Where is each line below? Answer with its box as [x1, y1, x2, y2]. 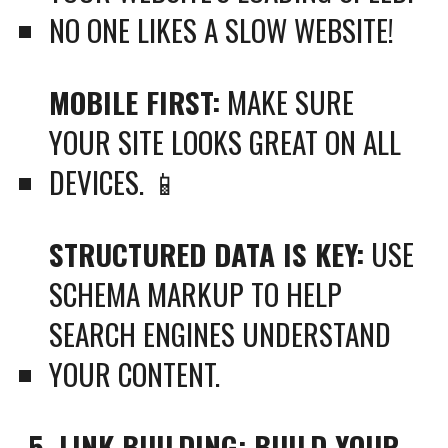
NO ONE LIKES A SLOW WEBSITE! [49, 8, 395, 51]
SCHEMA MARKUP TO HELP [49, 272, 343, 315]
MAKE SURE [220, 80, 355, 123]
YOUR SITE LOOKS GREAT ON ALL [49, 120, 402, 163]
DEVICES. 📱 [49, 160, 181, 203]
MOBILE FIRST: [49, 80, 221, 123]
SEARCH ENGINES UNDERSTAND [49, 312, 392, 355]
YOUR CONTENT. [49, 352, 221, 395]
